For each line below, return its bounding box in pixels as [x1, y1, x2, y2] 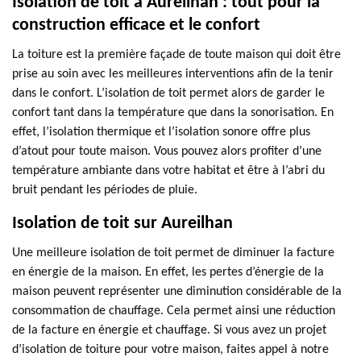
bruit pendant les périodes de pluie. [12, 184, 197, 197]
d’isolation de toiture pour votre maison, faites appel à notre [12, 343, 329, 356]
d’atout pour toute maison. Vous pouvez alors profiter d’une [12, 145, 322, 158]
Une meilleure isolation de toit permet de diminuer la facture [12, 247, 334, 259]
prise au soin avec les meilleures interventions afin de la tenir [12, 68, 334, 81]
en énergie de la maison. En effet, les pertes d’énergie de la [12, 266, 324, 279]
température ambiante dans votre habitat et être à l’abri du [12, 164, 325, 177]
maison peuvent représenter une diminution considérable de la [12, 285, 342, 298]
